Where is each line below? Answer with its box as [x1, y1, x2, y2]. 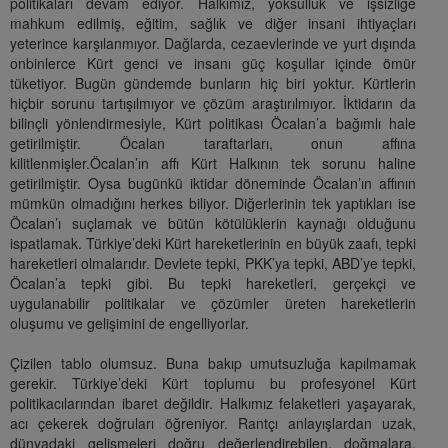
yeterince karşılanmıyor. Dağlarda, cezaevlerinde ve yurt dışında [10, 33, 416, 54]
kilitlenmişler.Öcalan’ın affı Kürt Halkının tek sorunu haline [10, 153, 416, 174]
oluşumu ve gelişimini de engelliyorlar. [10, 313, 249, 334]
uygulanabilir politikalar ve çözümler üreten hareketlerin [10, 293, 416, 314]
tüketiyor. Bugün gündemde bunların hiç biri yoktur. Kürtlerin [10, 73, 416, 94]
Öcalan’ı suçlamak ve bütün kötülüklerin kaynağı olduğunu [10, 213, 416, 234]
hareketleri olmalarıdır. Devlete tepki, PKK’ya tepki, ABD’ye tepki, [10, 253, 416, 274]
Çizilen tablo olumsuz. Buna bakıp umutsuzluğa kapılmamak [10, 353, 416, 374]
